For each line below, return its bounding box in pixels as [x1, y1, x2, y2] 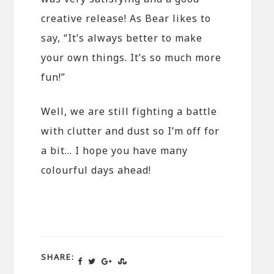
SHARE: [41, 251, 75, 263]
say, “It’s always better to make [41, 31, 203, 45]
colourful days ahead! [41, 163, 152, 177]
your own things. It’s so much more [41, 51, 222, 65]
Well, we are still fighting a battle [41, 105, 218, 119]
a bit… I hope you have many [41, 144, 188, 158]
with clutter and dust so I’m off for [41, 124, 220, 138]
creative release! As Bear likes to [41, 12, 212, 26]
